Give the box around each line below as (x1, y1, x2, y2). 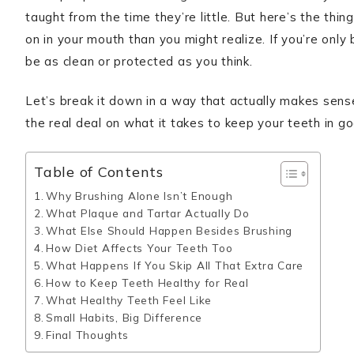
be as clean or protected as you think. (25, 54, 253, 69)
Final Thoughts (46, 328, 129, 341)
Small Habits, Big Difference (46, 311, 203, 324)
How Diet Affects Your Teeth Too (46, 241, 233, 254)
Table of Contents (34, 163, 164, 182)
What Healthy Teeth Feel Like (46, 293, 213, 307)
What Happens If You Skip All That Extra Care (46, 258, 304, 272)
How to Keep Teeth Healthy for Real (46, 276, 249, 289)
